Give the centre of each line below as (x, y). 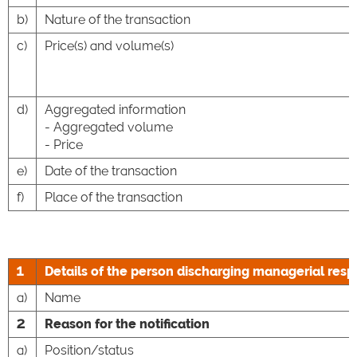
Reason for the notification (127, 324)
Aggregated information (115, 110)
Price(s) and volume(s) (109, 46)
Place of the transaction (114, 197)
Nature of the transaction (118, 20)
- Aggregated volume (109, 127)
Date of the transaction (111, 171)
